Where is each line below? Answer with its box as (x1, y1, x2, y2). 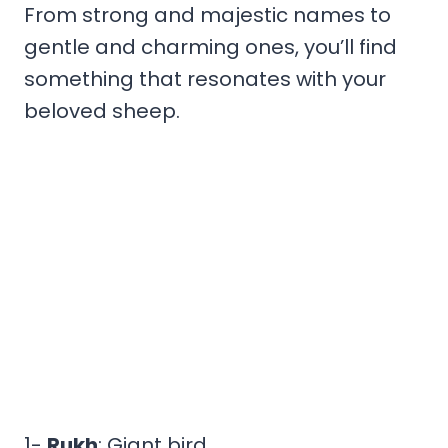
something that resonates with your (24, 64, 386, 93)
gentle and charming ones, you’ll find (24, 32, 397, 61)
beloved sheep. (24, 96, 180, 125)
